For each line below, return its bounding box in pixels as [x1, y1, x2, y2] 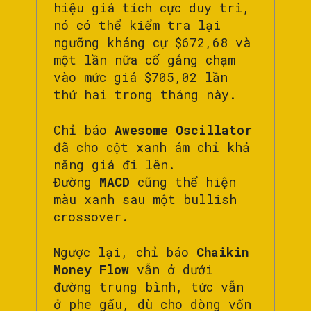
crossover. [53, 208, 137, 225]
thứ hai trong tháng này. [53, 85, 237, 103]
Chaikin [196, 243, 249, 260]
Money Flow [53, 260, 129, 278]
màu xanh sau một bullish [53, 190, 237, 208]
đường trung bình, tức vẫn [53, 278, 244, 295]
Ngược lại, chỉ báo [53, 243, 196, 260]
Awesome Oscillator [115, 121, 252, 138]
